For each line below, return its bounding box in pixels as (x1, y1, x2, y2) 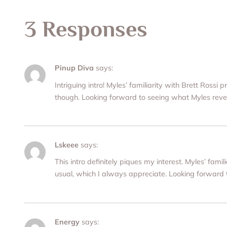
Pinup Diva (55, 63, 94, 73)
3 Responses (24, 16, 147, 42)
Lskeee (55, 140, 79, 150)
